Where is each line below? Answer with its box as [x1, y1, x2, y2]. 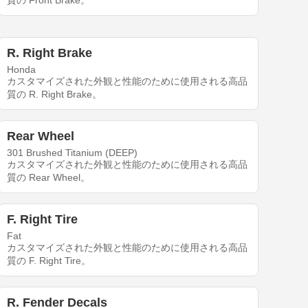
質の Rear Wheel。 [7, 172, 91, 184]
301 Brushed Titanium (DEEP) [7, 147, 138, 159]
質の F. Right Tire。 [7, 255, 91, 267]
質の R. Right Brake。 [7, 89, 102, 100]
